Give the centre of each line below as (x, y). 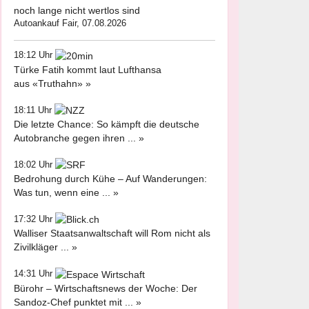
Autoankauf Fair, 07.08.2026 (70, 23)
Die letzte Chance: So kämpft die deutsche (107, 124)
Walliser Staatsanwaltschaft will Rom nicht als (112, 233)
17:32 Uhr (34, 219)
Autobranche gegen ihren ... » (79, 138)
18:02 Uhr (34, 164)
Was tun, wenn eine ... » (66, 193)
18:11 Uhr (34, 110)
